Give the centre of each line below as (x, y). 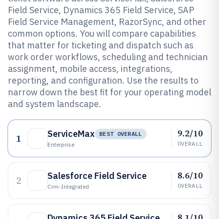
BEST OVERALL (121, 134)
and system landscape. (55, 104)
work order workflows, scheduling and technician (108, 57)
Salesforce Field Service (97, 176)
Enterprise (61, 144)
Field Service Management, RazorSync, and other (107, 22)
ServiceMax (71, 134)
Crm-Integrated (68, 186)
